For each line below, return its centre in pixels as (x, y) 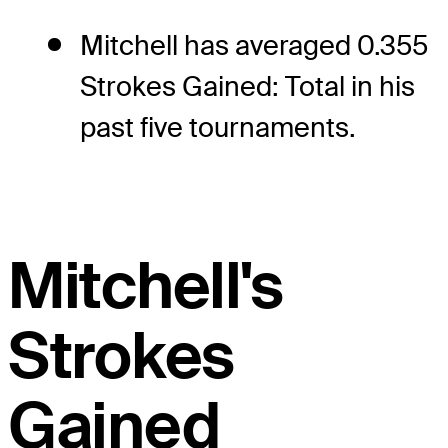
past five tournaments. (218, 127)
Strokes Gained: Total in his (247, 86)
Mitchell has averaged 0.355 (254, 45)
